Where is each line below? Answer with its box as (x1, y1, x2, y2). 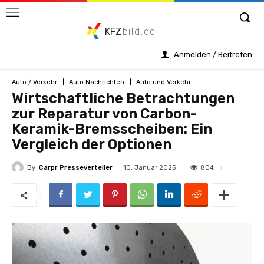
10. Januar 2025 (123, 164, 176, 171)
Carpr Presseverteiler (39, 163, 113, 171)
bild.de (122, 26, 157, 37)
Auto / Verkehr (12, 78, 57, 86)
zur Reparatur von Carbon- (12, 105, 197, 122)
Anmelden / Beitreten (174, 50, 252, 59)
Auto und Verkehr (136, 78, 191, 86)
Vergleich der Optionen (12, 136, 171, 153)
